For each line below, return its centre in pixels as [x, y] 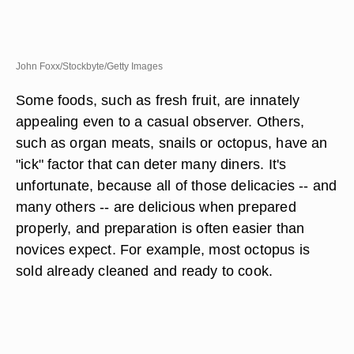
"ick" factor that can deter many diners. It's [151, 164]
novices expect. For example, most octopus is [163, 249]
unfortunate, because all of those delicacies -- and [177, 185]
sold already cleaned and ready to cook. [145, 271]
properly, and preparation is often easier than [160, 228]
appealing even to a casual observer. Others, [160, 121]
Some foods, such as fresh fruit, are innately [158, 100]
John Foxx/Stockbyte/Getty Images [89, 66]
